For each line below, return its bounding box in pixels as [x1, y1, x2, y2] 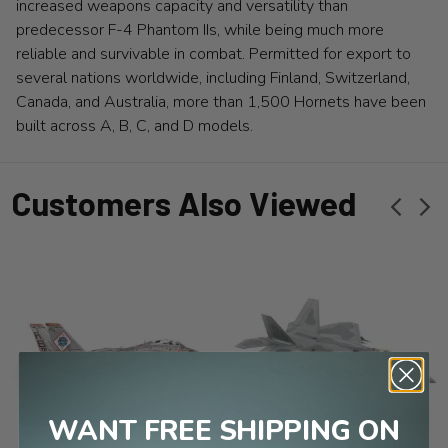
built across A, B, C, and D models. [16, 114, 257, 137]
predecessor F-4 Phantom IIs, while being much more [16, 18, 384, 41]
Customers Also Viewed [11, 183, 356, 224]
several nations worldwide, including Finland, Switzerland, [16, 66, 410, 89]
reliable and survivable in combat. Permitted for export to [16, 42, 411, 65]
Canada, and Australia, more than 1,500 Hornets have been [16, 90, 426, 113]
